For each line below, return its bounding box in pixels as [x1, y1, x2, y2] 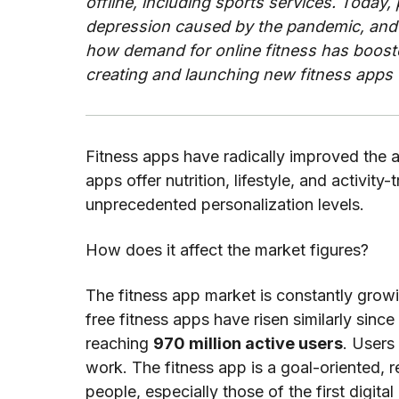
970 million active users [153, 334, 343, 354]
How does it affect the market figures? [85, 240, 369, 260]
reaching [85, 334, 153, 354]
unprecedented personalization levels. [85, 195, 369, 215]
